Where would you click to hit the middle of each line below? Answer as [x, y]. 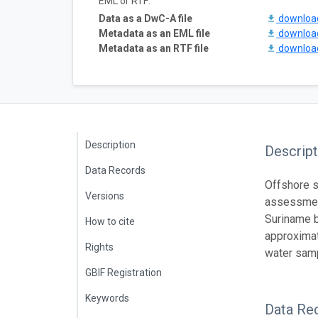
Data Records [115, 170]
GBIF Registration [124, 272]
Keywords [107, 298]
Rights [99, 247]
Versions [105, 196]
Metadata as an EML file [154, 33]
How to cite [110, 221]
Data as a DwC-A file [146, 18]
